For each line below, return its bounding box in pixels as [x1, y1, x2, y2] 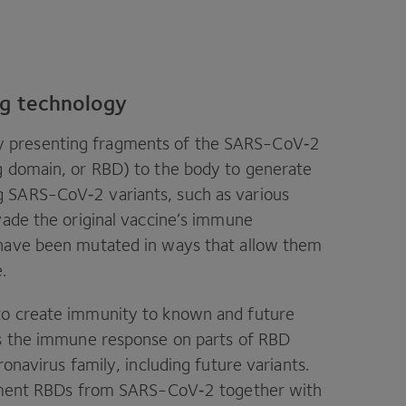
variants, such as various [104, 184, 289, 204]
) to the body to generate [122, 159, 313, 179]
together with [215, 380, 323, 400]
